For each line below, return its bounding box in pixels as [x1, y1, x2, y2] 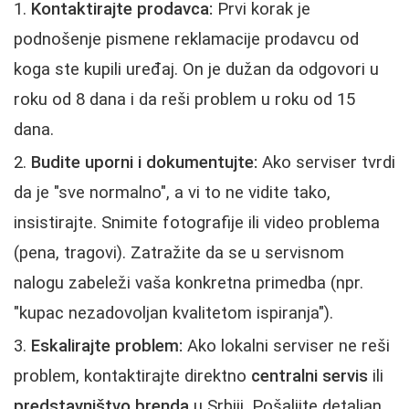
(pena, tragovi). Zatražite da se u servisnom [14, 242, 344, 263]
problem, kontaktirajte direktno [14, 365, 251, 386]
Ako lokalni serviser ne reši [183, 335, 390, 356]
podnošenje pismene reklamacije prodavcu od [14, 28, 359, 49]
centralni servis [251, 365, 368, 386]
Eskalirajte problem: [31, 335, 183, 356]
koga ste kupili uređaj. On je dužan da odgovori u [14, 58, 379, 79]
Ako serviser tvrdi [257, 152, 395, 173]
